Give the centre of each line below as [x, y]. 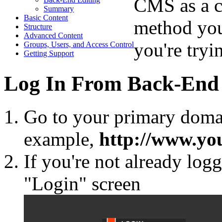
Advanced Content [53, 36]
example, [61, 139]
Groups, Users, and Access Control [79, 45]
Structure [38, 27]
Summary [59, 9]
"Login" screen [82, 183]
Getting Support [49, 54]
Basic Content [46, 18]
